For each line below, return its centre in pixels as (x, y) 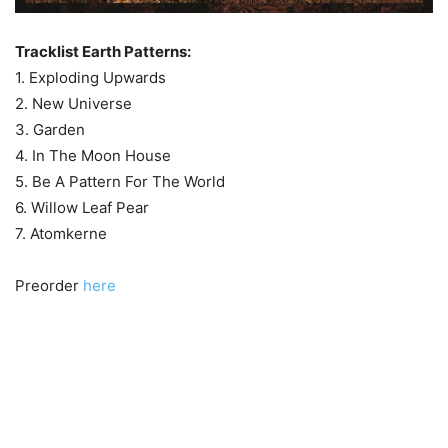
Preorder (49, 286)
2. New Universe (73, 104)
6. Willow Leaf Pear (82, 208)
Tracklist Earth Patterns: (103, 52)
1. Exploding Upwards (90, 78)
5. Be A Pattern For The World (120, 182)
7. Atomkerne (61, 234)
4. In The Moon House (93, 156)
